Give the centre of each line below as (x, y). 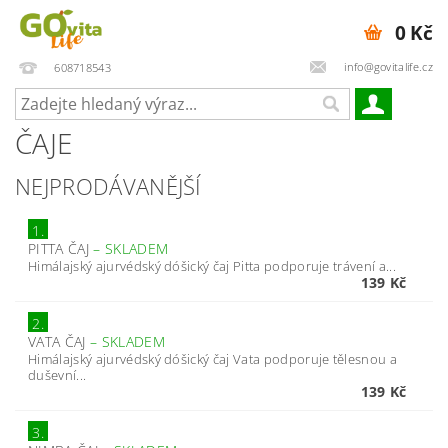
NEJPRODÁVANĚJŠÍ (108, 186)
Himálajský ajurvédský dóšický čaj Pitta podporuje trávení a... (212, 266)
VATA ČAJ (59, 341)
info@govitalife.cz (386, 66)
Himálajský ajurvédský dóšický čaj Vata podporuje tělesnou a (213, 359)
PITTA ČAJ (61, 248)
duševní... (57, 375)
